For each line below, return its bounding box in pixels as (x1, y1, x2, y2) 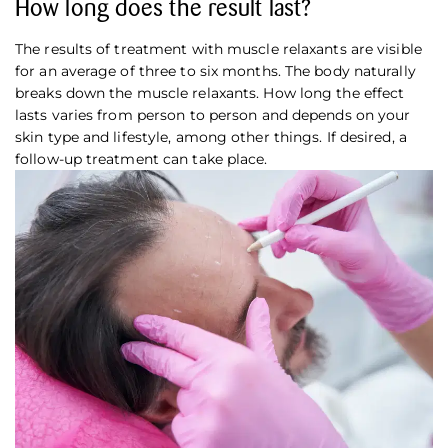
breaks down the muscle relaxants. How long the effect (15, 84, 405, 103)
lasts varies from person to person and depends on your (15, 106, 411, 125)
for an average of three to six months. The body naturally (15, 62, 416, 81)
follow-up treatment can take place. (15, 150, 268, 169)
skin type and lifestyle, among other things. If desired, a (15, 128, 407, 147)
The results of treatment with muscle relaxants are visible (15, 40, 422, 59)
